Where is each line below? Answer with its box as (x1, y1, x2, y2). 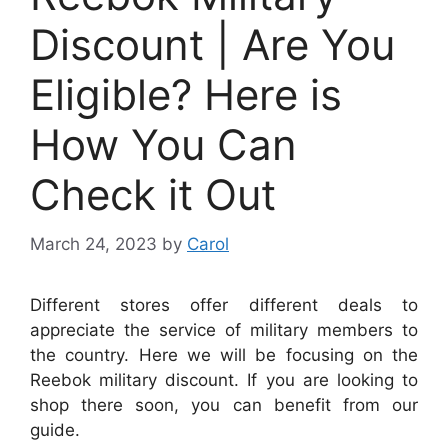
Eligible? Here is (30, 69, 342, 120)
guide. (30, 419, 80, 440)
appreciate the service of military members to (30, 319, 418, 340)
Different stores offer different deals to (30, 294, 418, 315)
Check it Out (30, 169, 276, 220)
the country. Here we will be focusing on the (30, 344, 418, 365)
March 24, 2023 (30, 233, 157, 254)
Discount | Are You (30, 19, 395, 70)
